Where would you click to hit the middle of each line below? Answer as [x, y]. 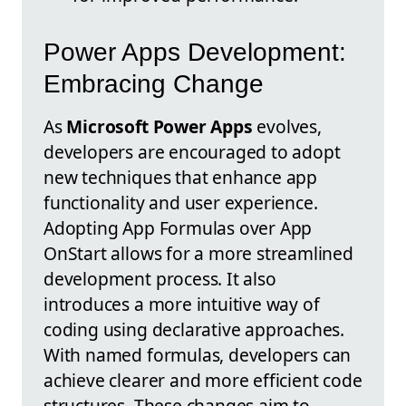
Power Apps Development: [195, 52]
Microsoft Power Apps [159, 126]
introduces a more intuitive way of [182, 304]
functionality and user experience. [181, 202]
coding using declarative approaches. [194, 329]
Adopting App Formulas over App [178, 227]
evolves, [287, 126]
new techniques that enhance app [181, 177]
